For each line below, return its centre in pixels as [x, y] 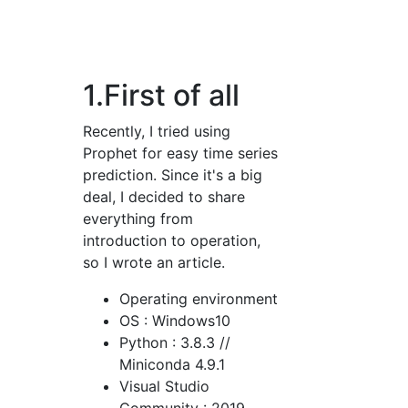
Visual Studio [165, 386]
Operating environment [199, 299]
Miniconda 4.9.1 [173, 364]
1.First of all [162, 95]
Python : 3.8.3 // [175, 342]
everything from [138, 219]
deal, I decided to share [164, 197]
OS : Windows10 [175, 321]
